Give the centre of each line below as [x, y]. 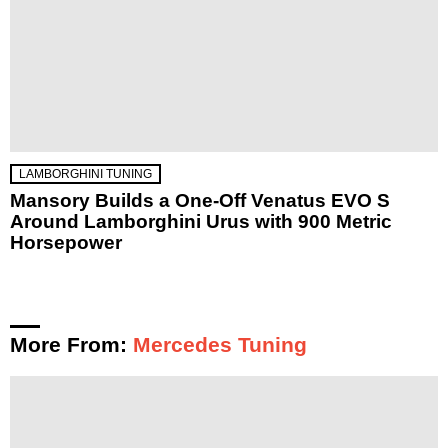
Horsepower [66, 242]
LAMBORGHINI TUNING [85, 173]
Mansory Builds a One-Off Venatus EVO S [200, 200]
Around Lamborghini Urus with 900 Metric [201, 221]
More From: [71, 344]
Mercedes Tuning [220, 344]
